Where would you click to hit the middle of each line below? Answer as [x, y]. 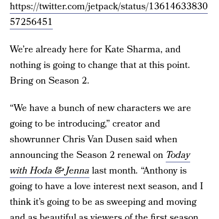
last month [113, 171]
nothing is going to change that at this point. [100, 65]
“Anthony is [163, 171]
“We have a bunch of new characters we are [100, 108]
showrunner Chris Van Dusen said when [94, 140]
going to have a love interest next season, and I [107, 186]
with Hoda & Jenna [50, 171]
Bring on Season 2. [50, 81]
